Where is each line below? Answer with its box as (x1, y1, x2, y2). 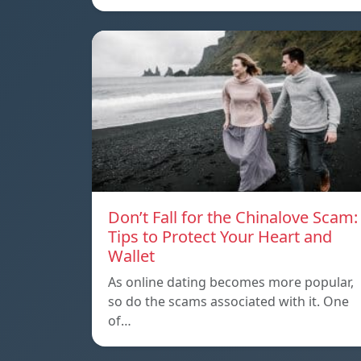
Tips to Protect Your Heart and (108, 225, 332, 247)
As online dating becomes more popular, (108, 272, 354, 291)
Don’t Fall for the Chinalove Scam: (108, 205, 358, 228)
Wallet (108, 244, 155, 267)
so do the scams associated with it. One (108, 292, 349, 310)
